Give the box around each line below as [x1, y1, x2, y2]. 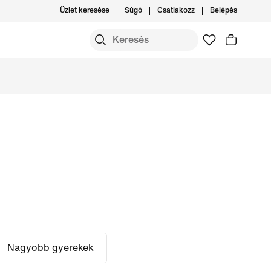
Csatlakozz [157, 7, 195, 15]
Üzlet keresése [60, 7, 109, 15]
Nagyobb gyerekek [7, 243, 94, 253]
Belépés [210, 7, 237, 15]
